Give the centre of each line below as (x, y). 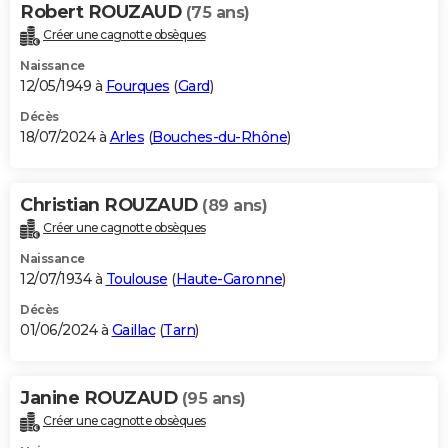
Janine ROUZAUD (101, 397)
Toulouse (136, 278)
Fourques (137, 86)
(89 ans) (234, 206)
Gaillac (133, 329)
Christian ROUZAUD (111, 205)
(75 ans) (217, 13)
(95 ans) (213, 398)
